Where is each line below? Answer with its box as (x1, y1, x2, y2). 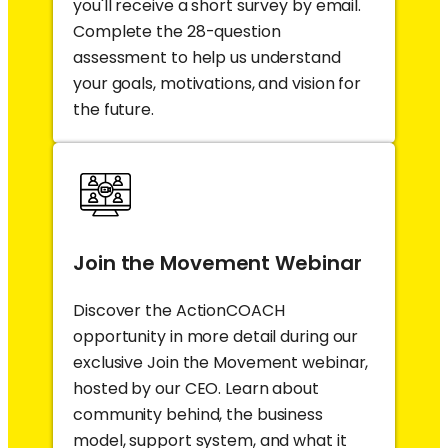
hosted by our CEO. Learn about (73, 376, 319, 400)
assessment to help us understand (73, 45, 341, 69)
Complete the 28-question (73, 19, 281, 43)
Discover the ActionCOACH (73, 298, 285, 322)
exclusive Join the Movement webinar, (73, 350, 369, 374)
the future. (73, 97, 154, 121)
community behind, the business (73, 402, 323, 426)
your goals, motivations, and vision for (73, 71, 362, 95)
